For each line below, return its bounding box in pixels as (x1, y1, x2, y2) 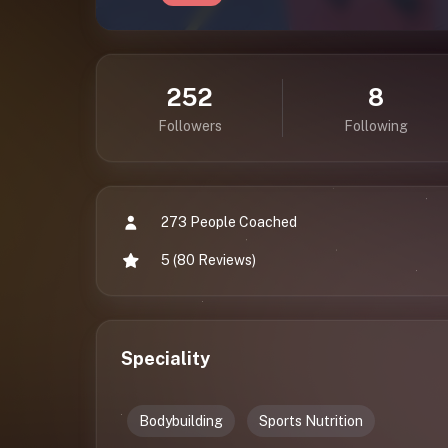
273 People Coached (161, 214, 297, 230)
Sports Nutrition (259, 413, 363, 429)
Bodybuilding (139, 413, 223, 429)
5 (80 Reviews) (161, 252, 256, 268)
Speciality (121, 348, 210, 369)
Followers (157, 118, 222, 134)
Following (343, 118, 408, 134)
